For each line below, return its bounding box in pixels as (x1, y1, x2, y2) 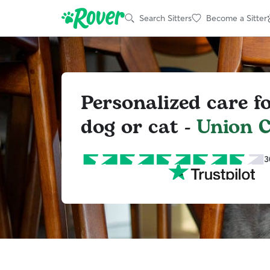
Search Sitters (139, 12, 192, 24)
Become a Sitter (206, 12, 267, 24)
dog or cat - (81, 112, 196, 142)
